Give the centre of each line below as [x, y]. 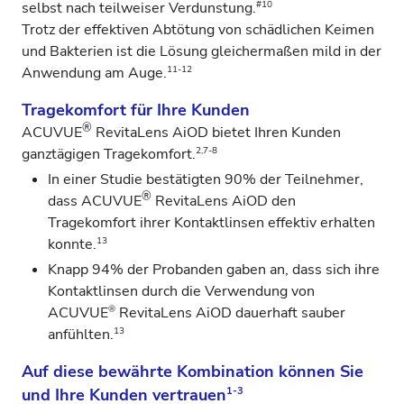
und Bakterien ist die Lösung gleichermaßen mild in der [202, 51]
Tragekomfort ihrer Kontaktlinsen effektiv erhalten [211, 222]
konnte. [72, 244]
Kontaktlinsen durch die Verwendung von [181, 291]
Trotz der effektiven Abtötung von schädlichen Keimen [198, 29]
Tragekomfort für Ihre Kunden [136, 110]
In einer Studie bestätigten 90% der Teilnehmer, [206, 179]
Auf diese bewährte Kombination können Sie [193, 371]
